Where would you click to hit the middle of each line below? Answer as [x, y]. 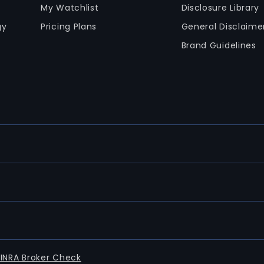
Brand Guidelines [219, 45]
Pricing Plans [69, 27]
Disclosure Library [220, 8]
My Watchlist [70, 8]
